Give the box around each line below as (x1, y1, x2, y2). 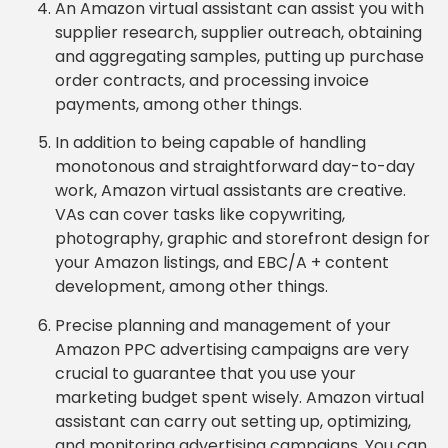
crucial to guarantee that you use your (55, 361, 356, 385)
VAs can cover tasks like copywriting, (55, 203, 345, 227)
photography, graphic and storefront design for (55, 227, 430, 251)
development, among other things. (55, 275, 328, 299)
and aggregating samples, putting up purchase (55, 44, 424, 68)
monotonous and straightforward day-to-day (55, 155, 415, 179)
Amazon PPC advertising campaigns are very (55, 337, 409, 361)
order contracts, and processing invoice (55, 68, 369, 92)
